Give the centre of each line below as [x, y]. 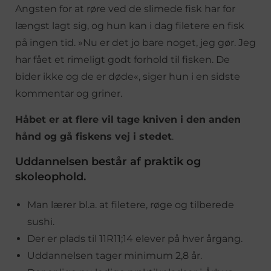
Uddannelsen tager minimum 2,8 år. [115, 255]
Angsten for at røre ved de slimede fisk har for [125, 8]
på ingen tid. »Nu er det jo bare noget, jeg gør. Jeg [135, 42]
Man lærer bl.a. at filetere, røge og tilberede [131, 204]
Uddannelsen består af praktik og [108, 161]
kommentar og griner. [69, 93]
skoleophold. [51, 176]
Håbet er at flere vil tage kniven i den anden [128, 119]
